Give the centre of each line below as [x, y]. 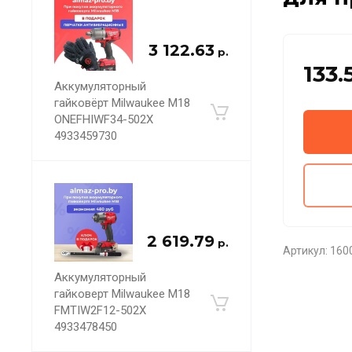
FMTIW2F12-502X [100, 310]
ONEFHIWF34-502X [104, 119]
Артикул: [305, 251]
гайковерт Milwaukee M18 [122, 294]
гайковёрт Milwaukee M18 [122, 103]
